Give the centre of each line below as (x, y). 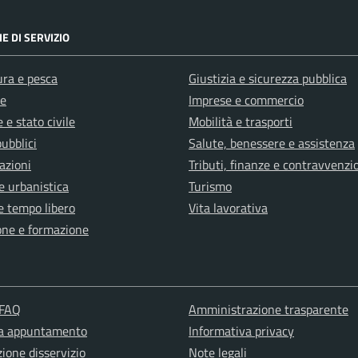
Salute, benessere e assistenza (272, 143)
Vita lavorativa (228, 208)
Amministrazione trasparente (268, 310)
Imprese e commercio (246, 100)
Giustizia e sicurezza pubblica (268, 79)
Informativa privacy (241, 331)
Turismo (210, 187)
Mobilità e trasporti (241, 122)
